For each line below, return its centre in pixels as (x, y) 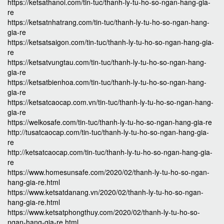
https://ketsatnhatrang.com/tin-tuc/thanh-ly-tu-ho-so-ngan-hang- (108, 22)
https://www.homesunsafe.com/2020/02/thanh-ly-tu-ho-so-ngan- (108, 172)
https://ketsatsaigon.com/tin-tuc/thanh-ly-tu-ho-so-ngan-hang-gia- (111, 42)
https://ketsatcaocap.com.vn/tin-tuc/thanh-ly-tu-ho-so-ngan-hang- (110, 102)
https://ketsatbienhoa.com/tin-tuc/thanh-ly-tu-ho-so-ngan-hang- (107, 82)
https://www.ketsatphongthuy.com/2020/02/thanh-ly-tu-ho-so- (104, 212)
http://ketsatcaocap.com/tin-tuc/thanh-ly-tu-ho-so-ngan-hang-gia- (110, 152)
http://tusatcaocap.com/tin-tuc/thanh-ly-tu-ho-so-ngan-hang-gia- (108, 132)
